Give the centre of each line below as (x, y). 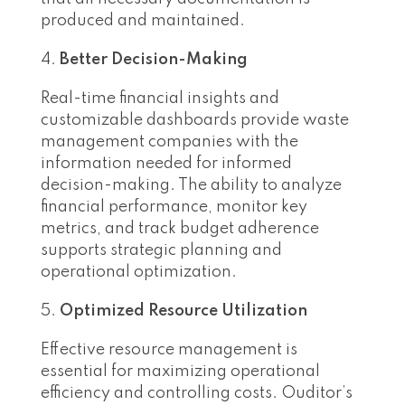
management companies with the (170, 142)
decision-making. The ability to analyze (191, 186)
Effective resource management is (169, 350)
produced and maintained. (143, 21)
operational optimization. (139, 273)
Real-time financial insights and (160, 99)
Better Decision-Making (154, 60)
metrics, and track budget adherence (180, 229)
